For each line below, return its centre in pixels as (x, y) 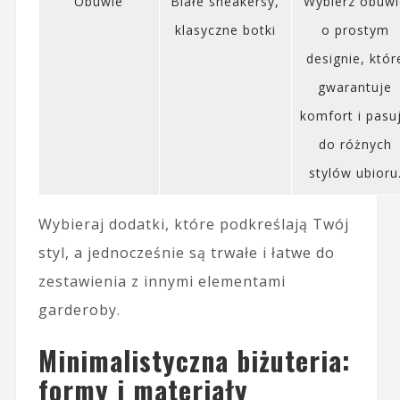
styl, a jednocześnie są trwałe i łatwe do (186, 252)
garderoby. (79, 309)
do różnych (355, 144)
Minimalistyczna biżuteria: (194, 360)
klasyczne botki (225, 29)
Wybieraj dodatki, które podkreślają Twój (193, 224)
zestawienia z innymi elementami (162, 281)
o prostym (355, 29)
